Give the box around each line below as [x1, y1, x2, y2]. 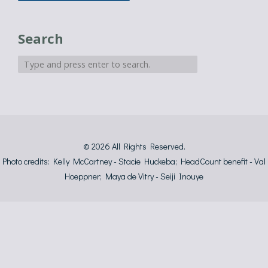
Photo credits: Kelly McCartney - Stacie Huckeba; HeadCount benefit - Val [2, 156, 266, 167]
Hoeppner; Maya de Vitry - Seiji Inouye [65, 170, 203, 182]
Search [18, 29, 63, 47]
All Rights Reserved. [111, 141, 185, 152]
